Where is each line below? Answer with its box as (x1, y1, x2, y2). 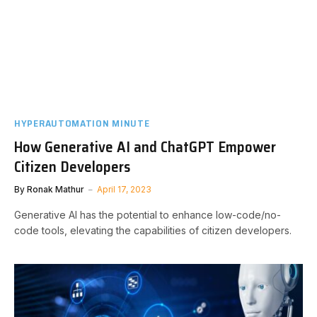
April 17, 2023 (97, 184, 151, 195)
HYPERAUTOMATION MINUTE (14, 115, 150, 131)
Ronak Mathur (27, 184, 84, 195)
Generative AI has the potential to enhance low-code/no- (14, 209, 281, 221)
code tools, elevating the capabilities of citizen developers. (14, 224, 292, 236)
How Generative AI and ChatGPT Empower (14, 135, 276, 158)
